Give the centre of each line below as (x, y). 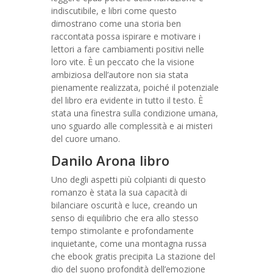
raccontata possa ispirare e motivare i (126, 36)
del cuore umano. (86, 139)
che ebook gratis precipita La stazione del (133, 256)
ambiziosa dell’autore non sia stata (120, 75)
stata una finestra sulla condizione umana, (135, 113)
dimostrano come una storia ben (116, 23)
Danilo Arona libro (110, 160)
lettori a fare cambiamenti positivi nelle (128, 49)
